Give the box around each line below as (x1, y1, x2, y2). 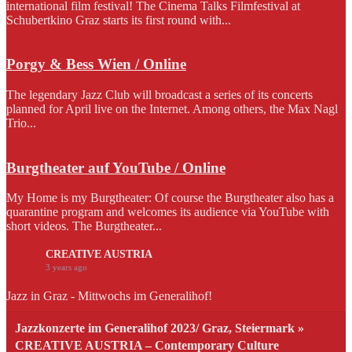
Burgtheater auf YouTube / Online (6, 159, 225, 176)
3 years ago (46, 262, 87, 273)
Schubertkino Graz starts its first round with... (6, 13, 231, 27)
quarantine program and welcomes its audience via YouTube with (6, 205, 329, 219)
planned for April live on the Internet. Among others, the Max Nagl (6, 101, 338, 115)
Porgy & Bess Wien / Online (6, 56, 186, 73)
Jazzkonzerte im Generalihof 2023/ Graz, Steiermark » (15, 321, 304, 335)
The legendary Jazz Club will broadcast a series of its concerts (6, 87, 313, 101)
